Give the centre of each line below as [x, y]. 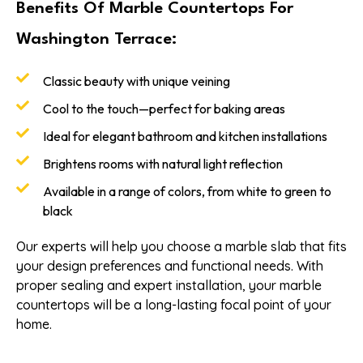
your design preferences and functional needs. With [170, 266]
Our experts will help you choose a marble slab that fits [181, 247]
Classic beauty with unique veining [137, 81]
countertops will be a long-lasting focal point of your [174, 305]
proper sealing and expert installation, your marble [169, 286]
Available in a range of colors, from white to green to [187, 192]
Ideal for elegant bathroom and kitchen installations [185, 137]
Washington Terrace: [96, 40]
